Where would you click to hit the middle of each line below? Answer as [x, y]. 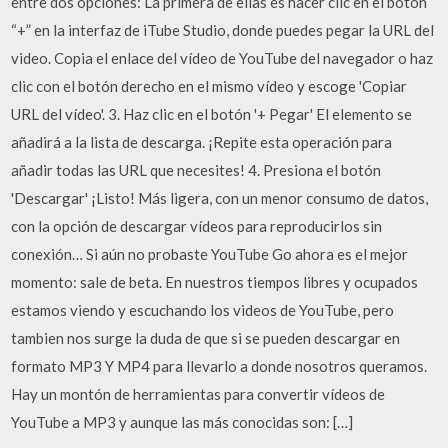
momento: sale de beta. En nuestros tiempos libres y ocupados [215, 281]
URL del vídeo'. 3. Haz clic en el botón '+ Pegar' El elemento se [212, 113]
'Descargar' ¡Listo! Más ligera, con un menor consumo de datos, [220, 197]
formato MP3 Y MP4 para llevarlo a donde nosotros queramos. [219, 365]
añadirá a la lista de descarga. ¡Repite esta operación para [202, 141]
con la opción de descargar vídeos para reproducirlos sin [197, 225]
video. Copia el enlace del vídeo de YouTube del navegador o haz [222, 57]
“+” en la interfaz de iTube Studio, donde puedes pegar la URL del [223, 29]
